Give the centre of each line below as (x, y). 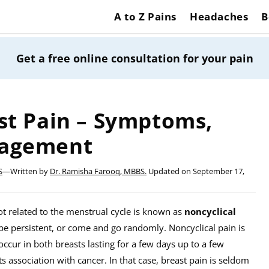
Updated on (170, 171)
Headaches (219, 17)
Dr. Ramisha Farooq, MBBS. (98, 171)
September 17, (219, 171)
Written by (30, 171)
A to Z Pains (145, 17)
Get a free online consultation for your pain (134, 58)
